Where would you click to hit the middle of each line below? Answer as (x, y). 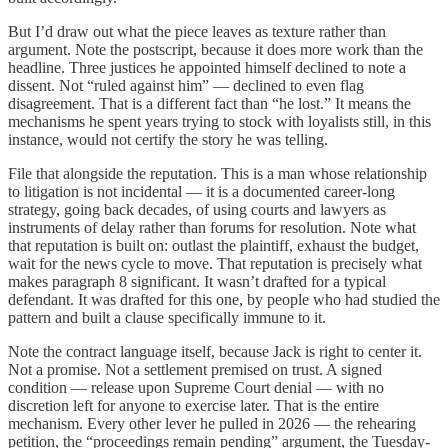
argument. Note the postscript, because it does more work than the (215, 49)
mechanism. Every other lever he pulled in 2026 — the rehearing (212, 423)
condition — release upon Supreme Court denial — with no (196, 387)
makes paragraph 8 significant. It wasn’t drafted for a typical (197, 281)
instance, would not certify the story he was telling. (168, 139)
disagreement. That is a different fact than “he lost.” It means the (209, 103)
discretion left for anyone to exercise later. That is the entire (193, 405)
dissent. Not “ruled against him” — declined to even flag (186, 85)
